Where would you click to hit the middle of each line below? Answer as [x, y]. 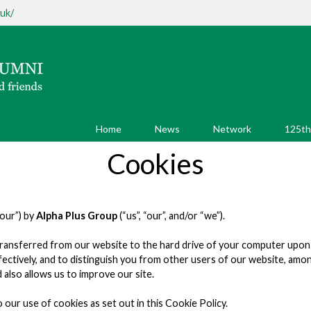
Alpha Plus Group [77, 216]
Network [232, 129]
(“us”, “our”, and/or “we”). [172, 216]
